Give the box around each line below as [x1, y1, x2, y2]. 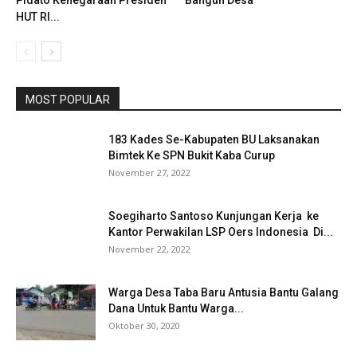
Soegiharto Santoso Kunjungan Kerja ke [108, 210, 319, 223]
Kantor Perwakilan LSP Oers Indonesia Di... [108, 226, 333, 239]
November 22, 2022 [108, 243, 190, 256]
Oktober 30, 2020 [108, 320, 180, 332]
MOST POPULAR [25, 93, 110, 107]
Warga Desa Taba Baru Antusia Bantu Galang [108, 286, 339, 300]
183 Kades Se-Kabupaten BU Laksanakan [108, 133, 320, 147]
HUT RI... [16, 10, 60, 24]
